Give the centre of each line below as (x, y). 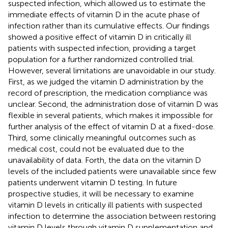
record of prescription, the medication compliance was (108, 93)
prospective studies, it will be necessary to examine (101, 193)
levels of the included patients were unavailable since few (112, 171)
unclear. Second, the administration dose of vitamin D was (113, 104)
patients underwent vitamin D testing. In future (93, 182)
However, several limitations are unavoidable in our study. (112, 70)
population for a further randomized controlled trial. (101, 59)
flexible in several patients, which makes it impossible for (110, 115)
